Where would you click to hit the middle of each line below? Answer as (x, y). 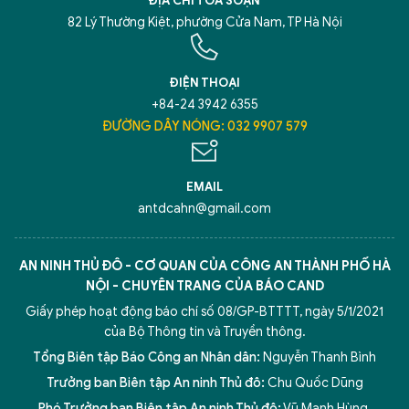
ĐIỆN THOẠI (204, 82)
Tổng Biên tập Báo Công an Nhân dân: (147, 357)
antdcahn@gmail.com (204, 208)
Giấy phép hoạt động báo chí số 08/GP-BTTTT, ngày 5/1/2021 (204, 311)
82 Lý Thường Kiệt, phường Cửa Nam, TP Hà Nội (204, 22)
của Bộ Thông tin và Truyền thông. (204, 331)
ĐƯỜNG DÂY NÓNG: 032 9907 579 (204, 126)
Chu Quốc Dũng (315, 383)
